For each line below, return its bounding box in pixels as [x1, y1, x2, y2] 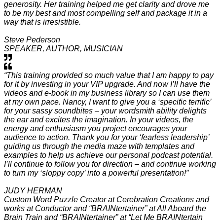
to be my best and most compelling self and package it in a [4, 8, 207, 17]
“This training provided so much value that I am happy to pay [4, 71, 214, 79]
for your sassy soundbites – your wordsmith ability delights [4, 106, 207, 115]
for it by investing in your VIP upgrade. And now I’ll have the [4, 79, 210, 88]
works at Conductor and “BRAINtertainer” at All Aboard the [4, 204, 206, 213]
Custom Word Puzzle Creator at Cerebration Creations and [4, 195, 209, 204]
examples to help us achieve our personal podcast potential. [4, 150, 213, 159]
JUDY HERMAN [4, 186, 62, 195]
